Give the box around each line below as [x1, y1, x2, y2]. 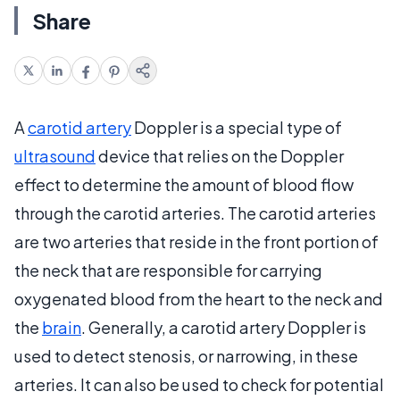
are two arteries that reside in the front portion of [14, 230, 379, 252]
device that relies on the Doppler [96, 145, 344, 166]
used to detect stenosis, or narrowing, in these [14, 345, 358, 366]
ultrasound [14, 145, 96, 166]
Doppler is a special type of [131, 116, 342, 137]
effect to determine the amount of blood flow [14, 173, 354, 195]
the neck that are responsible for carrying [14, 259, 322, 280]
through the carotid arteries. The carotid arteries [14, 202, 376, 223]
